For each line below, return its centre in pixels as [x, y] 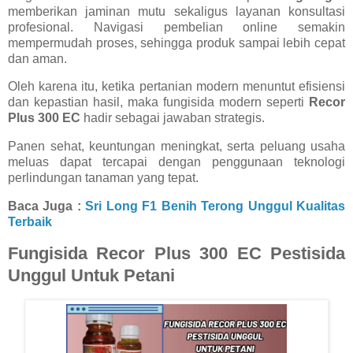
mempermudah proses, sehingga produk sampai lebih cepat [176, 43]
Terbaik [30, 222]
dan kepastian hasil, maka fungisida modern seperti [156, 102]
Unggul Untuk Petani [91, 275]
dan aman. [37, 58]
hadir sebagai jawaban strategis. [173, 118]
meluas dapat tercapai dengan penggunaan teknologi [176, 162]
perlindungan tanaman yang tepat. [103, 178]
